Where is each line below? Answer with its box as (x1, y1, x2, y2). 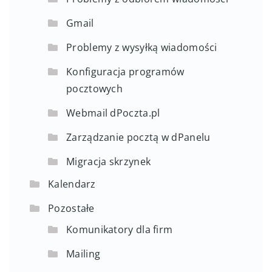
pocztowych (66, 81, 123, 95)
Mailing (66, 246, 101, 260)
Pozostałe (48, 201, 95, 215)
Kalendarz (48, 177, 96, 191)
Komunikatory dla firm (66, 222, 173, 236)
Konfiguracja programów (66, 64, 185, 78)
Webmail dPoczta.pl (66, 106, 160, 120)
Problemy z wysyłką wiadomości (66, 40, 217, 54)
